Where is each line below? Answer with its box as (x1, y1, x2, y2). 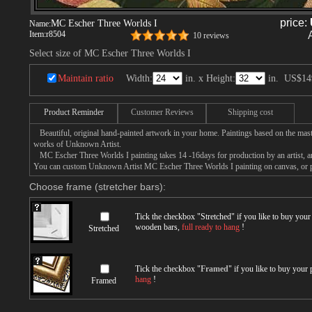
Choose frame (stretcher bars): (29, 181, 166, 192)
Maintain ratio (58, 73, 114, 84)
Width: (126, 73, 153, 84)
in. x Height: (182, 73, 235, 84)
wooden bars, (135, 222, 182, 232)
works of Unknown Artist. (33, 139, 121, 149)
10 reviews (193, 31, 229, 40)
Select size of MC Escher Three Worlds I (29, 48, 191, 58)
